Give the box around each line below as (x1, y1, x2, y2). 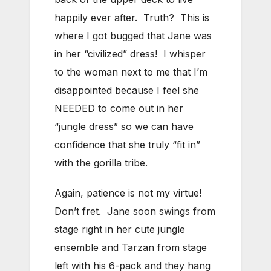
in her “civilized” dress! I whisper (54, 48, 206, 60)
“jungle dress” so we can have (54, 120, 194, 133)
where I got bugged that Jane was (54, 30, 212, 42)
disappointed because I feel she (54, 84, 199, 97)
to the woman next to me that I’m (54, 66, 207, 79)
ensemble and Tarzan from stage (54, 241, 207, 254)
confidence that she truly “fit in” (54, 139, 200, 151)
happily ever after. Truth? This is (54, 11, 209, 24)
